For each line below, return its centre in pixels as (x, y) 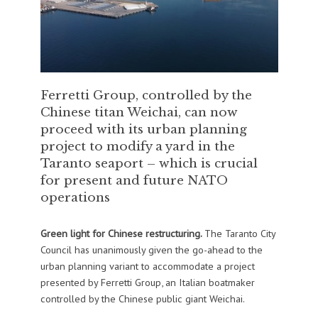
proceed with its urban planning (143, 130)
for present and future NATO (134, 181)
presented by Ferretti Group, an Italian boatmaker (147, 283)
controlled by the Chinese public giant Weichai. (142, 299)
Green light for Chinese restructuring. (122, 234)
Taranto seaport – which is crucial (149, 164)
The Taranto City (240, 234)
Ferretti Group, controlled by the (146, 95)
